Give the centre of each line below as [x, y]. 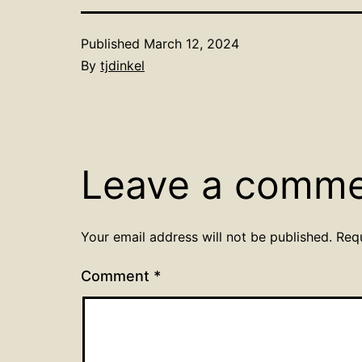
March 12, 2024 [192, 44]
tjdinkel [122, 66]
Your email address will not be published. [206, 237]
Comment [117, 276]
